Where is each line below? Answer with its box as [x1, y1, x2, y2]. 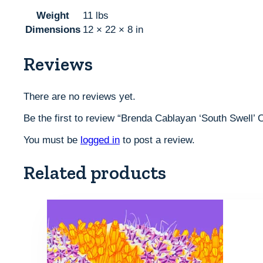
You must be [23, 134, 80, 146]
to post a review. [120, 134, 195, 146]
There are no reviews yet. [23, 90, 136, 102]
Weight [36, 9, 69, 21]
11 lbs [83, 9, 109, 21]
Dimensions [25, 23, 80, 35]
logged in [80, 134, 120, 146]
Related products [23, 161, 166, 184]
